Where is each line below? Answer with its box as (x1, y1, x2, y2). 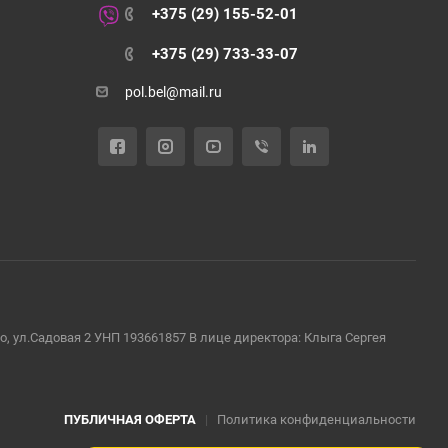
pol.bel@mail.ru (125, 84, 222, 100)
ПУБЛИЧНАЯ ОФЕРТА (64, 412, 196, 427)
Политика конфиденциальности (217, 412, 416, 427)
